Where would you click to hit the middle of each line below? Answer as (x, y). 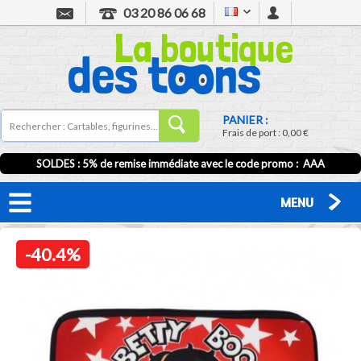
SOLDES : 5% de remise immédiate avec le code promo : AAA (180, 164)
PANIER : (246, 120)
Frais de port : (253, 133)
